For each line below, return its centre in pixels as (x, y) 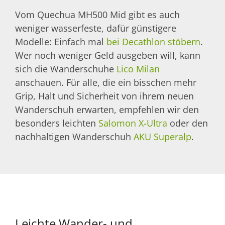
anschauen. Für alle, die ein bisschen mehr (106, 83)
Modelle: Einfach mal (61, 42)
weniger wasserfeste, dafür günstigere (96, 28)
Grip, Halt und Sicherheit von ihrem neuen (104, 96)
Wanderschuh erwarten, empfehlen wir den (107, 110)
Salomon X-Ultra (133, 123)
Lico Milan (138, 69)
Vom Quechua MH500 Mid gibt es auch (97, 15)
